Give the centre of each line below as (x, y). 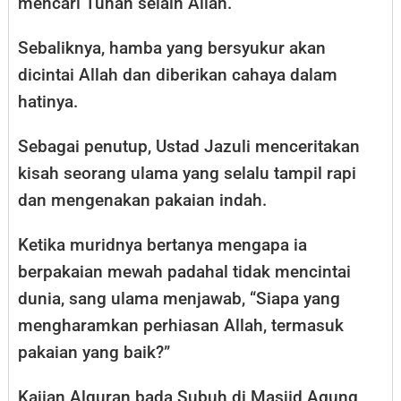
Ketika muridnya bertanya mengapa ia (162, 244)
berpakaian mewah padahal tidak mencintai (184, 271)
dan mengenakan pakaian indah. (142, 200)
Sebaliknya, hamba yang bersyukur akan (172, 47)
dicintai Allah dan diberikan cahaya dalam (178, 74)
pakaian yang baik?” (94, 352)
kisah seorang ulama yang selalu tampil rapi (187, 173)
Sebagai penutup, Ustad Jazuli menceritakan (189, 146)
